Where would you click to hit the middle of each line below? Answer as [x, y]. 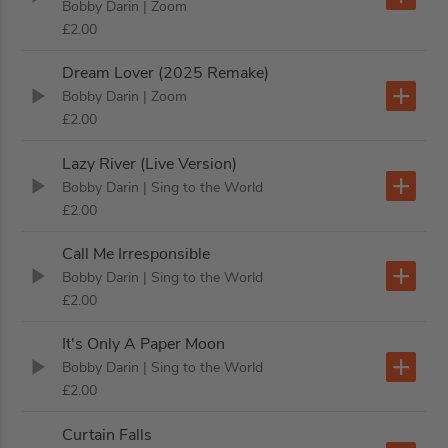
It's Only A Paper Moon [144, 344]
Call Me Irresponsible [136, 253]
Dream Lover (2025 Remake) [166, 73]
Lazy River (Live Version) [150, 163]
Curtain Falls [107, 434]
